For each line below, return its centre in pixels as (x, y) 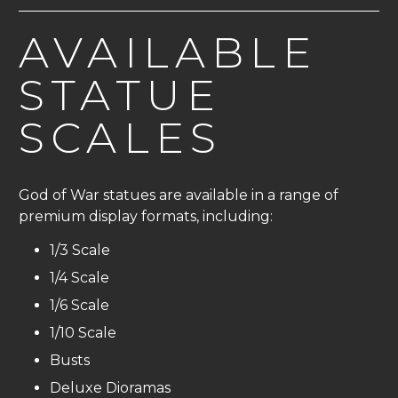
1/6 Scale (80, 306)
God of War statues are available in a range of (179, 195)
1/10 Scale (83, 333)
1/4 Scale (80, 278)
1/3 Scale (80, 251)
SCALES (121, 138)
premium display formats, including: (146, 217)
